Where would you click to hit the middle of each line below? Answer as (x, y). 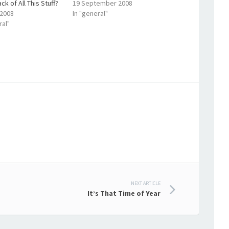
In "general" (90, 13)
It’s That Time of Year (124, 193)
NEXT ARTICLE (146, 183)
